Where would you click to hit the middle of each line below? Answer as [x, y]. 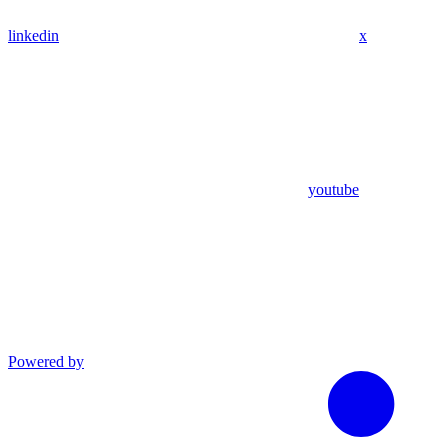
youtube [333, 189]
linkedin [33, 35]
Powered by [46, 361]
